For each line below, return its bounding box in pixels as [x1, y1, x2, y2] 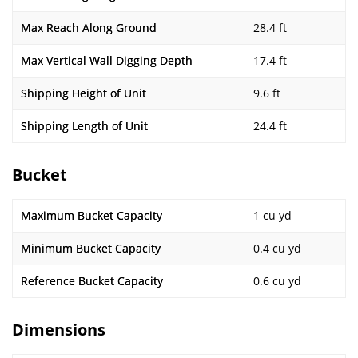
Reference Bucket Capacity [21, 273, 163, 288]
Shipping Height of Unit [21, 86, 146, 101]
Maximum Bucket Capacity [21, 208, 162, 223]
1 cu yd [253, 208, 292, 223]
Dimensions [12, 319, 105, 340]
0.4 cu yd [253, 241, 301, 256]
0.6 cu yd [253, 273, 301, 288]
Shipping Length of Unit [21, 118, 148, 133]
